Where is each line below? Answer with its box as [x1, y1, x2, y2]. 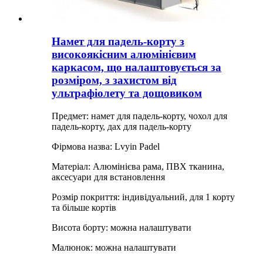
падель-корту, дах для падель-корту [52, 121, 191, 131]
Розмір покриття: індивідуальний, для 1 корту [52, 191, 235, 202]
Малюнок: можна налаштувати [52, 242, 176, 252]
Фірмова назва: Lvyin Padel [52, 141, 160, 151]
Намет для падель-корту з [52, 35, 184, 48]
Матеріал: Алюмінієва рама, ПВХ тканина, [52, 161, 224, 171]
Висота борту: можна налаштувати [52, 222, 191, 232]
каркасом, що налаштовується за [52, 60, 221, 73]
